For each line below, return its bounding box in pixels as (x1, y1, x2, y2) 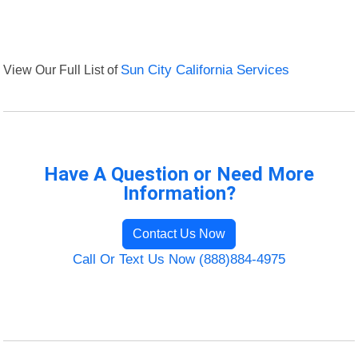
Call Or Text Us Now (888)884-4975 (73, 252, 285, 268)
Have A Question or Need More (44, 163, 314, 186)
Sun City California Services (121, 62, 290, 78)
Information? (122, 182, 236, 205)
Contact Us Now (133, 227, 225, 241)
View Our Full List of (3, 62, 121, 78)
